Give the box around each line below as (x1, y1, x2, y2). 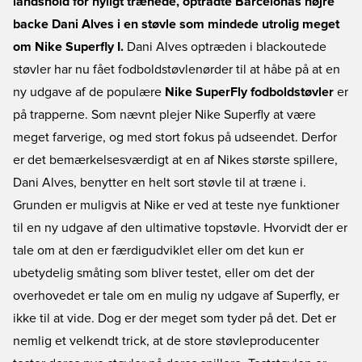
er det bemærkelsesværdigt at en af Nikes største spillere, (13, 154, 338, 166)
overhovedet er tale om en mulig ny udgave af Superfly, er (13, 289, 339, 302)
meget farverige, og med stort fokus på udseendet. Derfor (13, 131, 337, 144)
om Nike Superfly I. (13, 40, 124, 53)
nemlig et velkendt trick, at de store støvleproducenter (13, 335, 319, 347)
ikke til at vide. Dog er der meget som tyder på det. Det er (13, 312, 336, 325)
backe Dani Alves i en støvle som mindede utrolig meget (13, 18, 339, 31)
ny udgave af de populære (13, 86, 165, 99)
